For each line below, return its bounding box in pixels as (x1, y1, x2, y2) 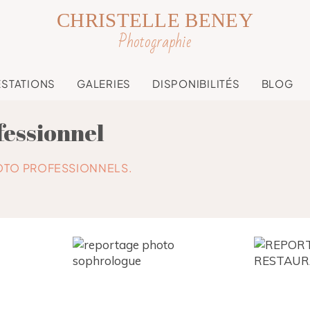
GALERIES (77, 76, 131, 90)
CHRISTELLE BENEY (57, 8, 253, 31)
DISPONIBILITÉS (152, 76, 240, 90)
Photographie (118, 27, 191, 57)
